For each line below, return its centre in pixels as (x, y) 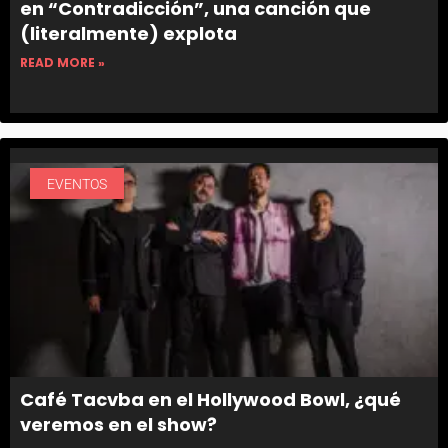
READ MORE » (62, 63)
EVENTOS (76, 183)
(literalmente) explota (128, 34)
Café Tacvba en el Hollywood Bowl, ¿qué (210, 400)
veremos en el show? (118, 425)
